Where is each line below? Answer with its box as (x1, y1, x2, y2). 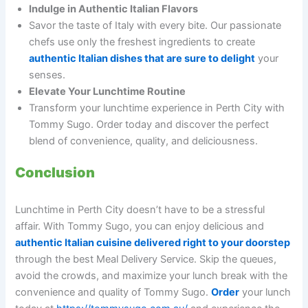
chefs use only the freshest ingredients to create (29, 36, 256, 49)
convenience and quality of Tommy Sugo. (15, 286, 212, 298)
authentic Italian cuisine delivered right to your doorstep (15, 236, 291, 249)
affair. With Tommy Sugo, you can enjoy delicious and (15, 220, 265, 232)
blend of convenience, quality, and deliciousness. (29, 135, 258, 148)
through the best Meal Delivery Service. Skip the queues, (15, 253, 277, 265)
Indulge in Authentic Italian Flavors (29, 3, 199, 16)
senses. (29, 69, 66, 82)
